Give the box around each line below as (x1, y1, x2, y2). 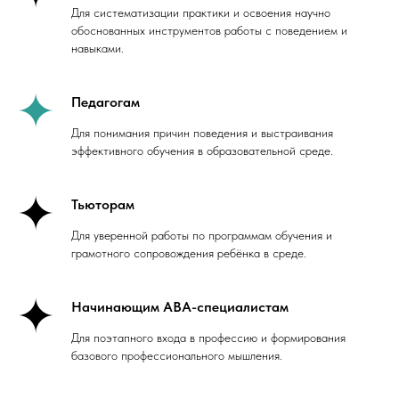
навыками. (71, 40, 124, 55)
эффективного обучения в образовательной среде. (71, 142, 333, 158)
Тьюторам (71, 195, 134, 213)
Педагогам (71, 93, 140, 110)
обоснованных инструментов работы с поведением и (71, 22, 347, 37)
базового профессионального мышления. (71, 347, 282, 362)
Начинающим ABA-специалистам (71, 297, 289, 315)
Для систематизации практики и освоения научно (71, 4, 330, 20)
